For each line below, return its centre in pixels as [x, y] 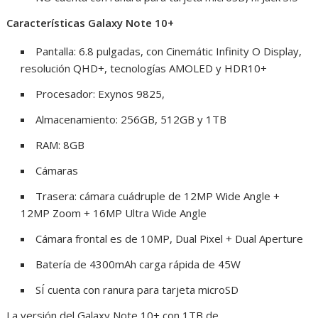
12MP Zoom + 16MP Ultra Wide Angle [114, 213]
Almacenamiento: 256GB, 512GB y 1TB [131, 119]
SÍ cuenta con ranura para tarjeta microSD [137, 290]
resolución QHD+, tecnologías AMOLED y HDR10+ [144, 68]
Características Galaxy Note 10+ [91, 23]
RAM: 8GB [60, 145]
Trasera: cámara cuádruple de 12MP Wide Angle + [158, 196]
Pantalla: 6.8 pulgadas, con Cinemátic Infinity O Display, [169, 51]
